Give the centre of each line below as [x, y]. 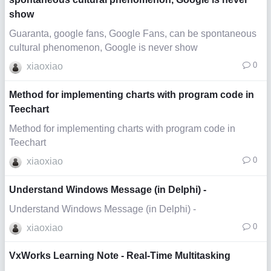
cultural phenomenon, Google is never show [103, 48]
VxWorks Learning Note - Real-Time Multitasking [120, 256]
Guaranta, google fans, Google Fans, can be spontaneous [133, 34]
